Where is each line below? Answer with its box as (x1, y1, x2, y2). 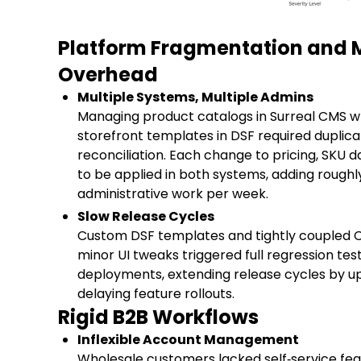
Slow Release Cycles (77, 206, 214, 226)
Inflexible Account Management (77, 330, 299, 349)
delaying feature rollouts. (77, 284, 234, 303)
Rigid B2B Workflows (58, 303, 259, 330)
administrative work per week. (77, 184, 268, 203)
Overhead (58, 60, 158, 88)
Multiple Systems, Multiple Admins (77, 87, 313, 106)
